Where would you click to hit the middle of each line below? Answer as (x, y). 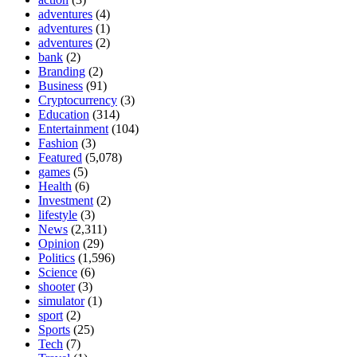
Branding (62, 71)
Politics (57, 257)
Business (61, 85)
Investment (66, 200)
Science (58, 272)
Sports (54, 329)
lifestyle (58, 214)
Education (64, 114)
